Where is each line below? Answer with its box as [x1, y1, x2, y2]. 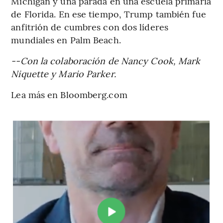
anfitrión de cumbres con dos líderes [11, 20, 168, 33]
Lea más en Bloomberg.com [11, 88, 127, 101]
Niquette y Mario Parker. [11, 67, 116, 80]
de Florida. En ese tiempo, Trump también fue [11, 7, 206, 20]
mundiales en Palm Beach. [11, 33, 121, 46]
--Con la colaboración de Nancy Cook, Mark [11, 54, 201, 67]
